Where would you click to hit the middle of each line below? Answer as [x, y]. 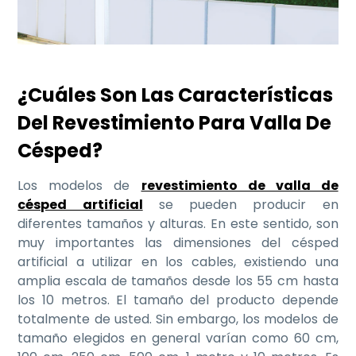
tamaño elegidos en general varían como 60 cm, [178, 339]
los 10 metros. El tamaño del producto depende [178, 300]
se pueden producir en [240, 205]
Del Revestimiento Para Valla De [175, 123]
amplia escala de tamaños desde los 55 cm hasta [178, 281]
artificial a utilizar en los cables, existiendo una [178, 262]
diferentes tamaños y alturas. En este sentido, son [178, 224]
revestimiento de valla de [240, 186]
